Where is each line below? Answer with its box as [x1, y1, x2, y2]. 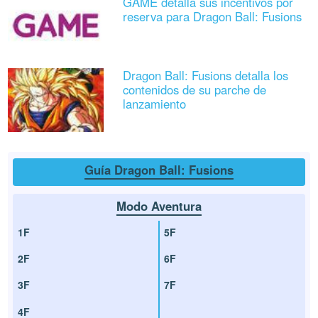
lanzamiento [122, 95, 186, 113]
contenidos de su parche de [122, 81, 266, 99]
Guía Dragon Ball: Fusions [84, 160, 234, 178]
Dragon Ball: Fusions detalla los [122, 67, 288, 84]
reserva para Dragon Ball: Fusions [122, 8, 302, 26]
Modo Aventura [116, 197, 202, 214]
